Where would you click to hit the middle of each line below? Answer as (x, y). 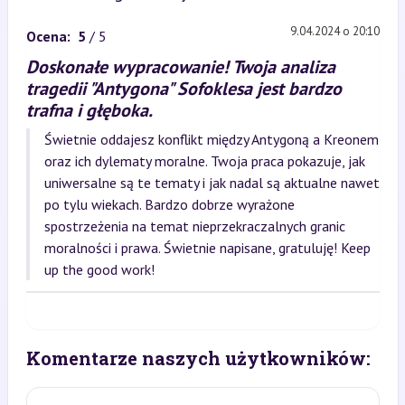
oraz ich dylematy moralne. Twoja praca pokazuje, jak (204, 161)
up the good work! (99, 269)
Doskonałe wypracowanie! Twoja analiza (180, 67)
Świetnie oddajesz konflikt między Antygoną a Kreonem (211, 139)
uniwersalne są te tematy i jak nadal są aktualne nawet (212, 183)
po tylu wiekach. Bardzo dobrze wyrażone (169, 204)
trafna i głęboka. (89, 110)
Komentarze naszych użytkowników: (198, 358)
